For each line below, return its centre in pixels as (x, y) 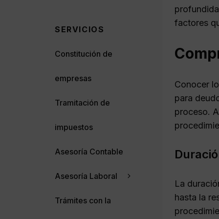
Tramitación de (82, 102)
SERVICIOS (80, 29)
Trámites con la (83, 200)
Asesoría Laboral (86, 176)
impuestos (74, 127)
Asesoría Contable (89, 151)
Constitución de (84, 54)
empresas (73, 78)
